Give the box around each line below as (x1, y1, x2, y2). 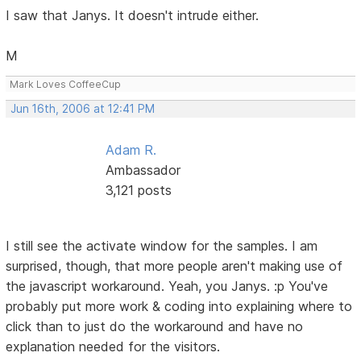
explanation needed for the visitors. (6, 338, 221, 355)
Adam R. (105, 142, 156, 159)
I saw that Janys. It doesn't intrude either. (6, 7, 259, 24)
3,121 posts (105, 182, 172, 199)
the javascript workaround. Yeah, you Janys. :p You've (6, 277, 329, 294)
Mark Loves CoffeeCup (10, 78, 122, 91)
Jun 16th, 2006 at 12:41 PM (10, 102, 156, 116)
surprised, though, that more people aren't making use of (6, 257, 343, 274)
